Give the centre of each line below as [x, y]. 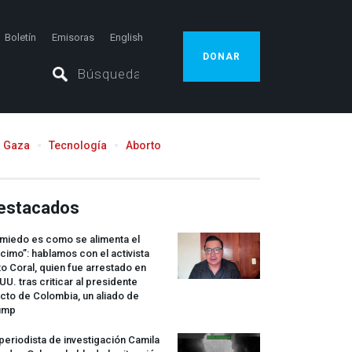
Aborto [143, 146]
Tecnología [78, 146]
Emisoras [73, 37]
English [126, 37]
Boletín [20, 37]
